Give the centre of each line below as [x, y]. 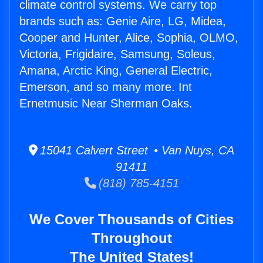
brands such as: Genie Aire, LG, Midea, [123, 21]
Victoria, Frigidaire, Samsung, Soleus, [117, 54]
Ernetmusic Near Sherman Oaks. [106, 104]
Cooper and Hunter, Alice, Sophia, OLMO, [129, 38]
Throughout [131, 238]
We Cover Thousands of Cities [131, 220]
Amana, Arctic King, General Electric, [116, 71]
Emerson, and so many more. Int [106, 87]
